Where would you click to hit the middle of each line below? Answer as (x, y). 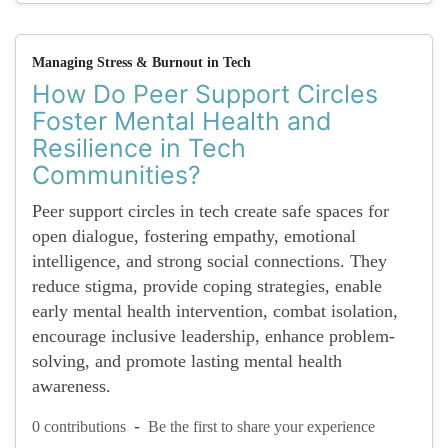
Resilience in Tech (139, 148)
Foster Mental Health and (182, 121)
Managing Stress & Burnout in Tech (141, 62)
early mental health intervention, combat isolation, (215, 311)
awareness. (71, 386)
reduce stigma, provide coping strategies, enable (207, 286)
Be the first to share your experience (261, 426)
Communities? (116, 175)
